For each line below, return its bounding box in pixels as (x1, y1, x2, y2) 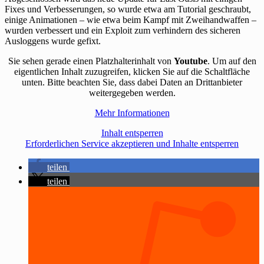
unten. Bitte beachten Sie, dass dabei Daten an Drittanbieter (22, 77, 242, 88)
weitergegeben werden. (88, 88, 176, 98)
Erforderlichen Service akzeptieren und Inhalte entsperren (25, 138, 239, 149)
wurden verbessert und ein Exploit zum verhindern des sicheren (5, 25, 240, 36)
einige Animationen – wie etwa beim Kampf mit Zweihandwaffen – (5, 15, 256, 25)
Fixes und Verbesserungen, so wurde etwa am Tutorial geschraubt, (5, 4, 251, 15)
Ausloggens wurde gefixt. (5, 36, 101, 47)
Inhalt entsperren (101, 128, 163, 138)
